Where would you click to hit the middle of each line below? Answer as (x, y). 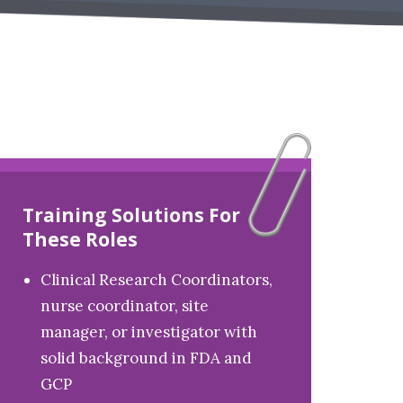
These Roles (81, 239)
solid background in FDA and (147, 358)
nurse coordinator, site (125, 306)
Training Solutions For (132, 215)
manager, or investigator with (149, 332)
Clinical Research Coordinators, (157, 280)
